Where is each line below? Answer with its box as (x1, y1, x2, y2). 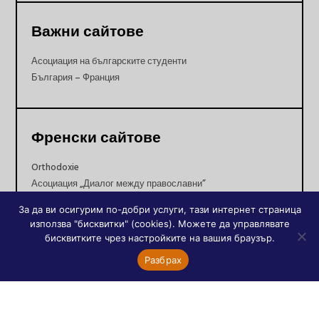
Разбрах (144, 253, 182, 266)
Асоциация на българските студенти (31, 55, 187, 68)
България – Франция (31, 71, 120, 85)
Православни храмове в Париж (31, 210, 164, 224)
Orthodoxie (31, 161, 80, 174)
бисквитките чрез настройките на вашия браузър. (44, 232, 275, 244)
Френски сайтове (31, 127, 162, 149)
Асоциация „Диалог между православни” (31, 177, 206, 191)
